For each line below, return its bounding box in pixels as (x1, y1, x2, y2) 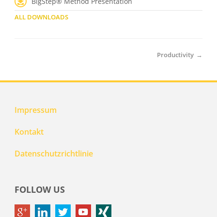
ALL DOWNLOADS (15, 13, 68, 21)
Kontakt (15, 126, 44, 137)
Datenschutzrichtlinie (15, 148, 93, 159)
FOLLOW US (15, 184, 65, 195)
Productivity (157, 50, 194, 59)
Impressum (15, 105, 57, 115)
